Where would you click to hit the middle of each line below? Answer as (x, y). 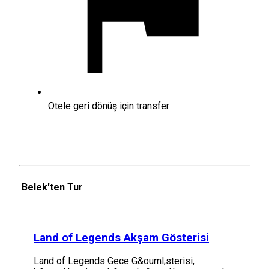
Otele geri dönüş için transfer (109, 106)
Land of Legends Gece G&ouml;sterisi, (114, 261)
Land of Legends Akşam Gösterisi (121, 237)
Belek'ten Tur (52, 187)
